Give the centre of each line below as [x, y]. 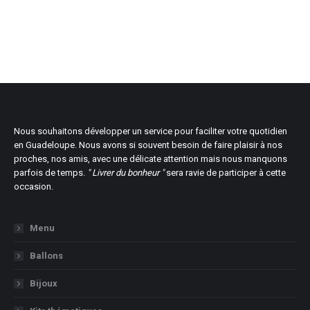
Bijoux [44, 283]
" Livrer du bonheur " [126, 172]
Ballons [46, 255]
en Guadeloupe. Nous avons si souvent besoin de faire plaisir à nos [148, 145]
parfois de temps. [51, 172]
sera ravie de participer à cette [225, 172]
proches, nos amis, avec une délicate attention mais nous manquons [151, 158]
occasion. [34, 186]
